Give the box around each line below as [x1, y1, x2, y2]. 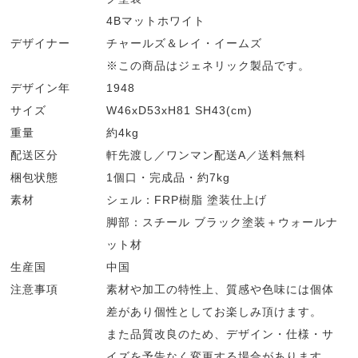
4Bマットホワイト [106, 14, 206, 28]
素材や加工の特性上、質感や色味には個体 [106, 283, 335, 296]
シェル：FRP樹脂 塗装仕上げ [106, 193, 268, 207]
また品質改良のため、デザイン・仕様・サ [106, 328, 335, 341]
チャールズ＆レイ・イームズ [106, 37, 263, 50]
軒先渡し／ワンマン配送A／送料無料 [106, 149, 307, 162]
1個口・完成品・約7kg [106, 171, 231, 185]
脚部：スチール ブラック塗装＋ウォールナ [106, 216, 339, 229]
